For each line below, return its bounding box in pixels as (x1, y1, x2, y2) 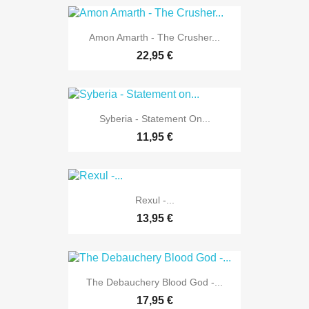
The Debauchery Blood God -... (86, 276, 223, 288)
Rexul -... (134, 195, 175, 206)
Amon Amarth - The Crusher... (89, 31, 220, 43)
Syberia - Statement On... (99, 113, 210, 125)
